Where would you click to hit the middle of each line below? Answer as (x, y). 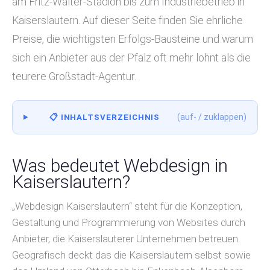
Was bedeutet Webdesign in (120, 165)
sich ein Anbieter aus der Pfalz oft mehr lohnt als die (131, 58)
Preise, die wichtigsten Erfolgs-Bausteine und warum (133, 39)
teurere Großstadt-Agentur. (74, 76)
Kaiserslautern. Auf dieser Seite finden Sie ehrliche (127, 20)
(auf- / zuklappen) (212, 117)
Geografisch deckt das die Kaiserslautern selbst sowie (131, 255)
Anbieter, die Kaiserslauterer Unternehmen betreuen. (126, 239)
